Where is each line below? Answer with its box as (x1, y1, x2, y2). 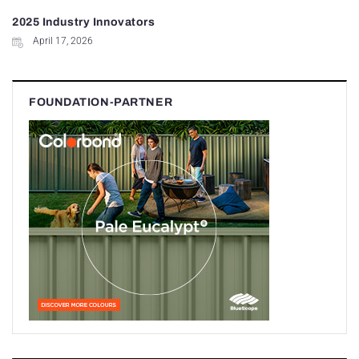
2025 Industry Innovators (12, 15, 155, 28)
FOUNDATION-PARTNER (29, 95, 173, 108)
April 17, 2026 (33, 34, 93, 46)
